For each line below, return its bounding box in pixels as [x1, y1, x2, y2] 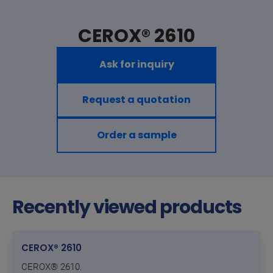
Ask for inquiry [99, 57, 174, 72]
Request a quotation [82, 93, 191, 107]
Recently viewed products [12, 194, 243, 221]
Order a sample [96, 128, 177, 143]
